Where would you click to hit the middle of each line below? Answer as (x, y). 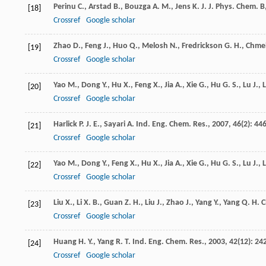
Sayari (115, 125)
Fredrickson (202, 46)
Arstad (100, 7)
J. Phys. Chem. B (237, 7)
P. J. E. (89, 125)
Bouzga (138, 7)
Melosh (155, 46)
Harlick (65, 125)
